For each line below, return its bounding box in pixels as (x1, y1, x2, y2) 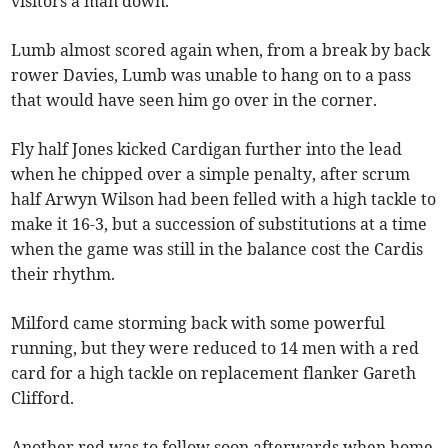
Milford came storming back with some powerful (11, 312, 386, 333)
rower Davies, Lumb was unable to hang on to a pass (11, 64, 412, 85)
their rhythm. (11, 263, 116, 284)
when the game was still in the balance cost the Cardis (11, 238, 424, 259)
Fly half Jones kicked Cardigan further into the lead (11, 138, 403, 159)
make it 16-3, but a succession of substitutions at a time (11, 213, 428, 234)
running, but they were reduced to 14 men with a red (11, 337, 420, 358)
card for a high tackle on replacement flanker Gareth (11, 362, 417, 383)
